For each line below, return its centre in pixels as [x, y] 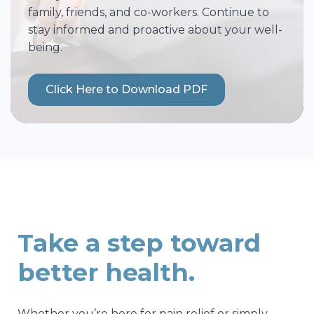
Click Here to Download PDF [127, 90]
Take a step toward [139, 243]
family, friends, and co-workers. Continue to [149, 13]
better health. [106, 273]
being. [45, 48]
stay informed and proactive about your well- [155, 30]
